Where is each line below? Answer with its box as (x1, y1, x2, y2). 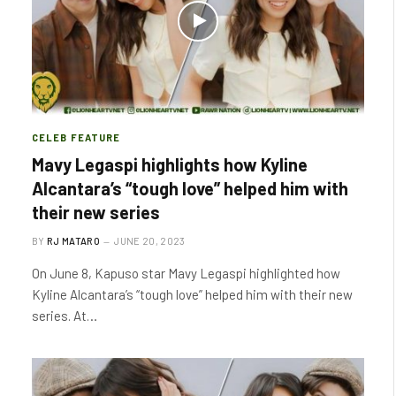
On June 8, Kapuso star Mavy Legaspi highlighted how (32, 264, 340, 281)
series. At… (32, 307, 97, 324)
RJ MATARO (47, 234, 100, 247)
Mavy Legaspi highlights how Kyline (32, 153, 308, 175)
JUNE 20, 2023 (114, 234, 186, 247)
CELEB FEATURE (32, 131, 121, 143)
